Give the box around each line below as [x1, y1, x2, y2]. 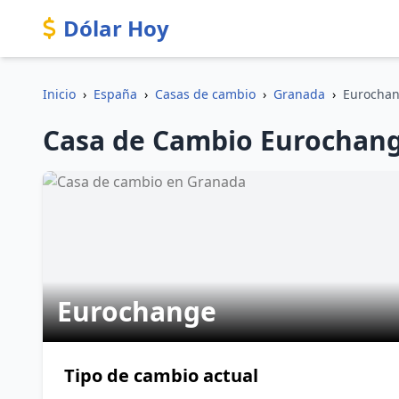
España [94, 85, 137, 102]
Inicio [43, 85, 76, 102]
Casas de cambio [155, 85, 256, 102]
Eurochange [57, 293, 216, 330]
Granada [273, 85, 325, 102]
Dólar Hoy [63, 13, 169, 43]
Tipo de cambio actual [64, 363, 258, 387]
